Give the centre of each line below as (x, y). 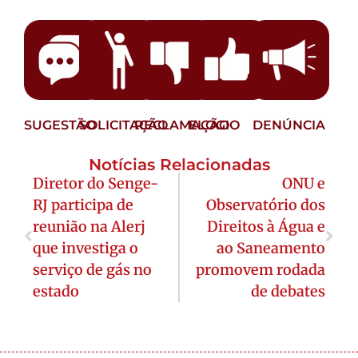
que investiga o (86, 248)
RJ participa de (83, 205)
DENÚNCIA (289, 125)
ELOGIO (215, 125)
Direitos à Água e (266, 226)
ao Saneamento (271, 248)
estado (56, 291)
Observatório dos (266, 205)
